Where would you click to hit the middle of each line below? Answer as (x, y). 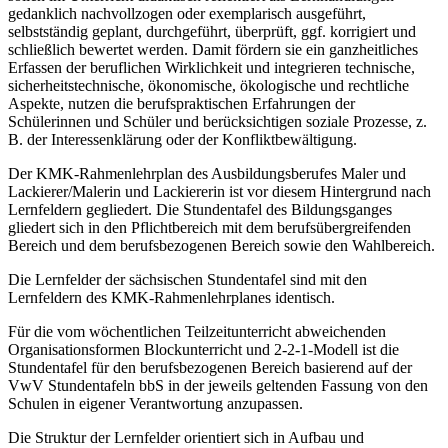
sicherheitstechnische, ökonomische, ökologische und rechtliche (208, 85)
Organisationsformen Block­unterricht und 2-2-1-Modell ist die (203, 349)
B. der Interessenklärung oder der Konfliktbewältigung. (182, 139)
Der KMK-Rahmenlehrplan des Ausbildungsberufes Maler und (207, 173)
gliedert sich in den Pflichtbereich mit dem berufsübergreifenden (209, 227)
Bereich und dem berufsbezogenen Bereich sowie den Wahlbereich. (221, 245)
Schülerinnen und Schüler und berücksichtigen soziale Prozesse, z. (217, 121)
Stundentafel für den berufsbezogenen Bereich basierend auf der (210, 367)
